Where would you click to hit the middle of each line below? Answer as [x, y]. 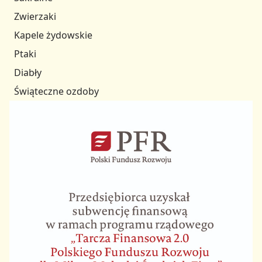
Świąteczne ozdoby [56, 92]
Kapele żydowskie [53, 35]
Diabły [28, 73]
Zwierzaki [35, 17]
